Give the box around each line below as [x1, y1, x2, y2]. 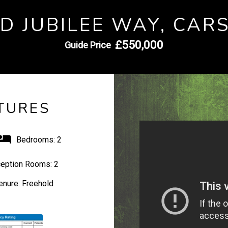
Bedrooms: [16, 135, 55, 145]
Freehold [20, 179, 54, 188]
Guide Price [65, 40, 111, 50]
